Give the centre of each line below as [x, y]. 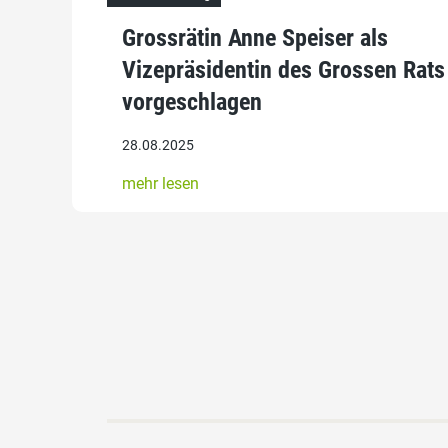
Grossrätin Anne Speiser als [255, 38]
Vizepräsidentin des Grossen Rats [283, 70]
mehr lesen [160, 184]
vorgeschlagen [192, 102]
